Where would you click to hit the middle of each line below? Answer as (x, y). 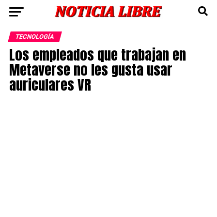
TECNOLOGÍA (35, 37)
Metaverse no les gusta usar (91, 70)
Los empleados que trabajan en (97, 54)
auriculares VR (50, 85)
